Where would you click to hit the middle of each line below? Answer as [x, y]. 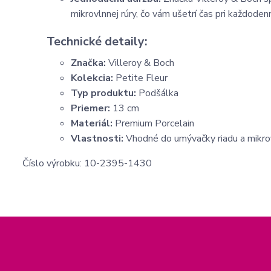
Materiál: [92, 123]
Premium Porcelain [153, 123]
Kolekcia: [92, 78]
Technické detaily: [97, 41]
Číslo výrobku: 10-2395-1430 [87, 163]
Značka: [88, 63]
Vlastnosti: [97, 139]
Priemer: [90, 108]
